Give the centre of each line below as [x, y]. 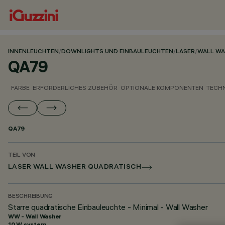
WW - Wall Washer [35, 216]
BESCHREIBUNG [31, 197]
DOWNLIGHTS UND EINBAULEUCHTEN [117, 52]
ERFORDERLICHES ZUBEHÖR [75, 88]
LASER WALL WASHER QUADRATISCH [75, 167]
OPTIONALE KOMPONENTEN [162, 88]
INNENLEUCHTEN [33, 52]
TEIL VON [22, 155]
